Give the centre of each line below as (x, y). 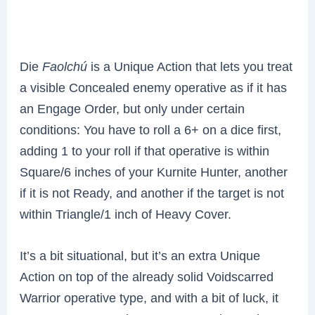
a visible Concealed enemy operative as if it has (154, 88)
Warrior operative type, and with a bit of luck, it (149, 298)
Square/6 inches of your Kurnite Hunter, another (154, 172)
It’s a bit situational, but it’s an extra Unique (140, 256)
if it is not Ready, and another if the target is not (152, 193)
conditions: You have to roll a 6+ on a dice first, (151, 130)
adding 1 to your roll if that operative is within (145, 151)
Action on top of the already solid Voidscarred (147, 277)
